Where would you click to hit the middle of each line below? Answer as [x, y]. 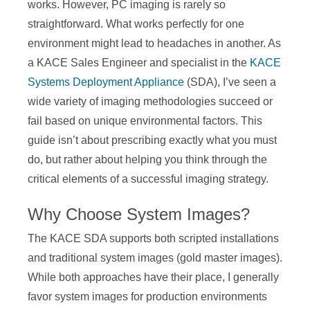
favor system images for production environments [147, 297]
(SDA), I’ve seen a [230, 82]
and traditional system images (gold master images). [155, 258]
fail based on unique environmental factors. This [145, 121]
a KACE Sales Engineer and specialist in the [139, 63]
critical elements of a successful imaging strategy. [148, 179]
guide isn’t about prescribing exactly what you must [152, 140]
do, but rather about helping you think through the [147, 159]
